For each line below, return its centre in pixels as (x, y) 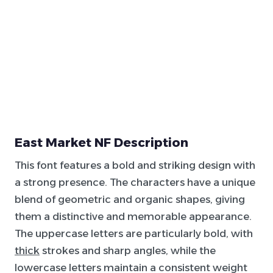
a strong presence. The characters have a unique (135, 182)
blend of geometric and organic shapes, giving (130, 199)
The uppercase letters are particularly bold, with (134, 233)
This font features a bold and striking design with (135, 165)
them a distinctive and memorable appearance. (133, 216)
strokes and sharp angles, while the (128, 250)
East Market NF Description (101, 142)
